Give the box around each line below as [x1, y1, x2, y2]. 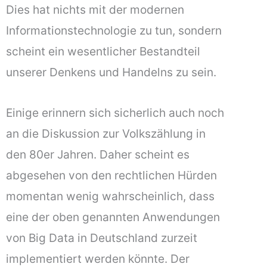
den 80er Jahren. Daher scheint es [6, 147, 190, 162]
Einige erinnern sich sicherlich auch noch [6, 105, 224, 120]
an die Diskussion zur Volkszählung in [6, 126, 206, 141]
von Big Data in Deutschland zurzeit [6, 231, 197, 246]
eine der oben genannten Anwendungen [6, 210, 220, 225]
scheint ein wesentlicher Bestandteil [6, 44, 200, 58]
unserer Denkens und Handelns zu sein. [6, 64, 216, 79]
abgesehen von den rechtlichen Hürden [6, 168, 217, 183]
